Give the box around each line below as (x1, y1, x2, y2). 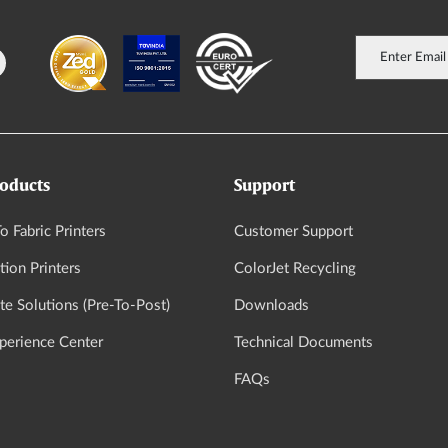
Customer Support (233, 224, 353, 240)
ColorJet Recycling (233, 261, 356, 277)
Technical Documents (233, 335, 373, 351)
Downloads (233, 298, 309, 314)
